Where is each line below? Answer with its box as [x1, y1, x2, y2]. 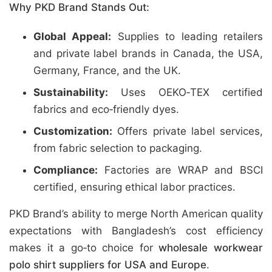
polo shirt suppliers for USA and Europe [9, 259, 206, 271]
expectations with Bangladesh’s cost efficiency [9, 225, 263, 237]
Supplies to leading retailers [111, 30, 263, 42]
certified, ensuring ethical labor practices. [33, 181, 236, 193]
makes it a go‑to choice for [9, 242, 159, 254]
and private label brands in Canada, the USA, [33, 47, 263, 59]
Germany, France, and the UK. [33, 64, 181, 76]
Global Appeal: [33, 30, 112, 42]
